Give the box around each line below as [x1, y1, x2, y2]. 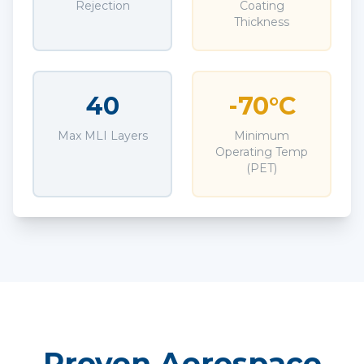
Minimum [234, 128, 289, 143]
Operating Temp [215, 145, 308, 159]
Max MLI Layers [57, 128, 148, 143]
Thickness [234, 15, 289, 29]
